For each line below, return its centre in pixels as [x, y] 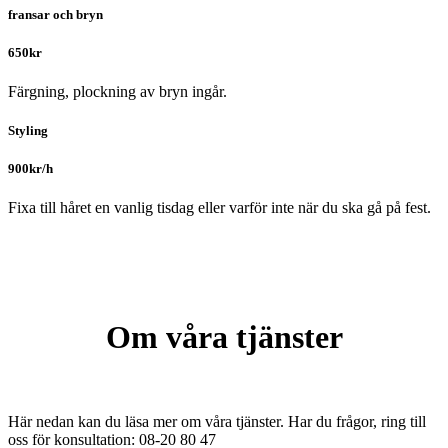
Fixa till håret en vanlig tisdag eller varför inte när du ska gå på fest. [219, 208]
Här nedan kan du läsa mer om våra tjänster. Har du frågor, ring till [217, 422]
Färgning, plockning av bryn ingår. [117, 91]
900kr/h [30, 169]
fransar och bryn [55, 14]
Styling [28, 131]
